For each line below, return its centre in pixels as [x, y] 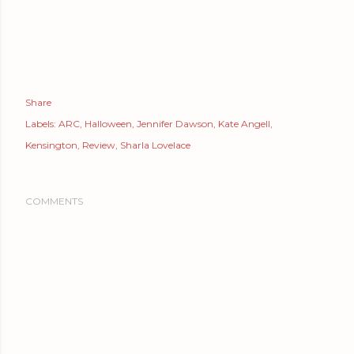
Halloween [108, 123]
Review [99, 145]
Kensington [51, 145]
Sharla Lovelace [155, 145]
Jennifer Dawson [175, 123]
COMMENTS [54, 201]
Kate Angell [244, 123]
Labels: [41, 123]
